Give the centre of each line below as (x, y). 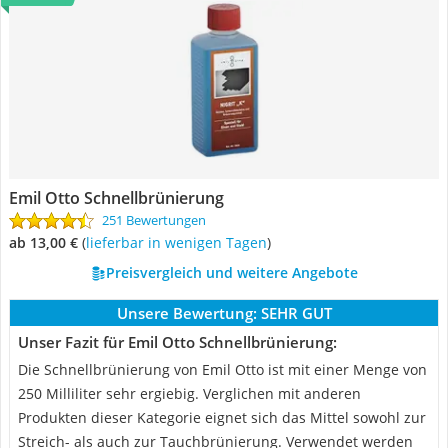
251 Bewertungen (154, 220)
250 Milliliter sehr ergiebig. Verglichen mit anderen (189, 393)
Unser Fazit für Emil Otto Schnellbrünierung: (177, 342)
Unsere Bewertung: (186, 313)
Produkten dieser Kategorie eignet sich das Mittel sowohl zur (222, 417)
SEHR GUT (296, 313)
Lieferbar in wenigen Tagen (178, 242)
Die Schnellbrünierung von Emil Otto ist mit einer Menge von (222, 369)
